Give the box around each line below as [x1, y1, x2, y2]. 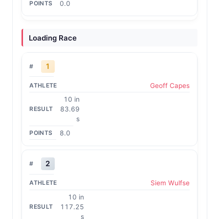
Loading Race [28, 33, 77, 43]
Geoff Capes [150, 81, 190, 89]
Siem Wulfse [150, 179, 190, 187]
